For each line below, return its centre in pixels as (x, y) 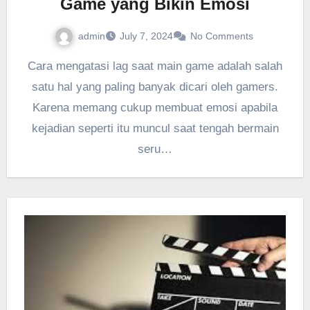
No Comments (221, 36)
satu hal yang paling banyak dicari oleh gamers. (155, 87)
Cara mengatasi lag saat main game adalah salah (32, 66)
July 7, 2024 (146, 36)
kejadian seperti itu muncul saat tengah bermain (155, 129)
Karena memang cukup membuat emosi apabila (155, 108)
